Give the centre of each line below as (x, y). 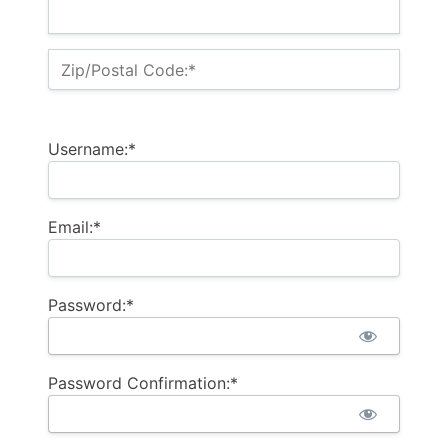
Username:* (92, 148)
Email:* (74, 226)
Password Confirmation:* (143, 382)
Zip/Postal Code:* (128, 69)
